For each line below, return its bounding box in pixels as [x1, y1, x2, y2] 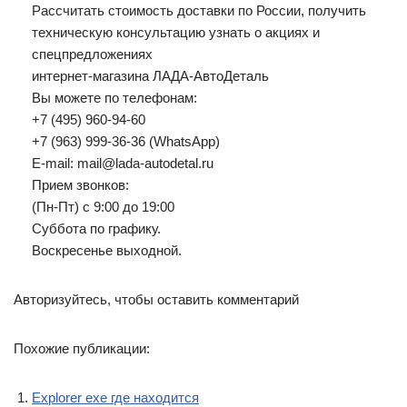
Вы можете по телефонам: [32, 90, 197, 105]
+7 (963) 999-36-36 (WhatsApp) [32, 134, 220, 149]
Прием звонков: [32, 177, 129, 193]
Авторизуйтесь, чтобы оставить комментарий [14, 292, 299, 307]
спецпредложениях [32, 46, 153, 62]
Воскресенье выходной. [32, 243, 182, 258]
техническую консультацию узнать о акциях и [32, 25, 320, 40]
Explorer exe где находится [32, 390, 199, 405]
